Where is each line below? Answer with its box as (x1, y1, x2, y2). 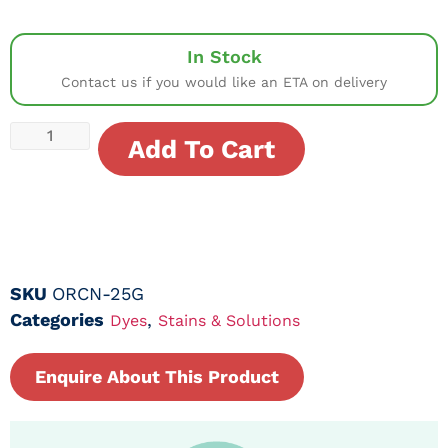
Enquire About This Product (35, 365, 279, 387)
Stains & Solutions (158, 310, 300, 330)
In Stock (186, 46, 262, 68)
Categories (10, 308, 104, 330)
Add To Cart (128, 134, 275, 165)
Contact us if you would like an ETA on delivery (61, 74, 387, 91)
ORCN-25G (52, 282, 144, 304)
